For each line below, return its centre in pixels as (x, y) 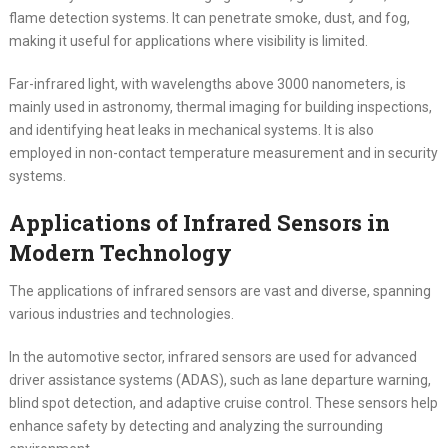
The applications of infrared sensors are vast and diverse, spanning (219, 290)
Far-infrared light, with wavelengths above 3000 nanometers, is (207, 83)
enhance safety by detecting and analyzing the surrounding (195, 425)
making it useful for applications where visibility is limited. (188, 40)
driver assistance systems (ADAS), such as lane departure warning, (219, 379)
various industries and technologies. (121, 313)
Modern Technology (120, 252)
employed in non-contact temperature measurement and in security (223, 152)
